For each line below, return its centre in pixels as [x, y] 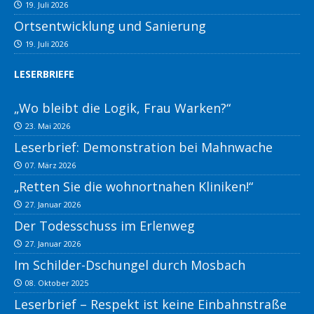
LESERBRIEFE [44, 74]
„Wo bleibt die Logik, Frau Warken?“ [122, 108]
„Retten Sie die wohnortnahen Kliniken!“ [134, 187]
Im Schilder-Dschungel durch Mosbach [130, 265]
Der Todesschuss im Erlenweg [104, 226]
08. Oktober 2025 [57, 283]
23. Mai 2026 [48, 126]
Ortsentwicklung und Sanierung [110, 26]
